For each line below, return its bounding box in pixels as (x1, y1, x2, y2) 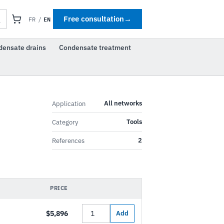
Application (52, 99, 85, 107)
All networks (104, 99, 142, 107)
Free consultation (63, 14, 124, 23)
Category (52, 118, 78, 126)
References (52, 136, 84, 144)
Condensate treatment (59, 43, 131, 52)
